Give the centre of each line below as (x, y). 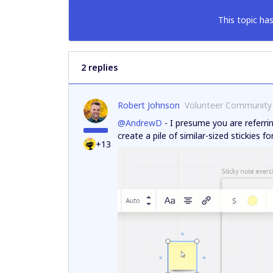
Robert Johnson (149, 105)
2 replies (99, 67)
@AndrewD (140, 122)
